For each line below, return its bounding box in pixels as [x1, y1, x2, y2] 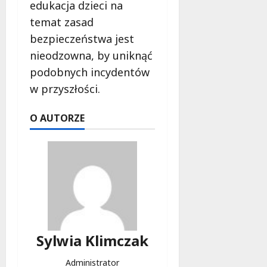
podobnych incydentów [30, 64, 150, 79]
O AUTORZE [30, 111, 85, 125]
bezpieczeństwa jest [30, 31, 134, 46]
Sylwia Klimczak [36, 230, 148, 250]
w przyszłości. [30, 81, 100, 96]
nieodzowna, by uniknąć [30, 48, 153, 63]
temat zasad [30, 14, 94, 29]
